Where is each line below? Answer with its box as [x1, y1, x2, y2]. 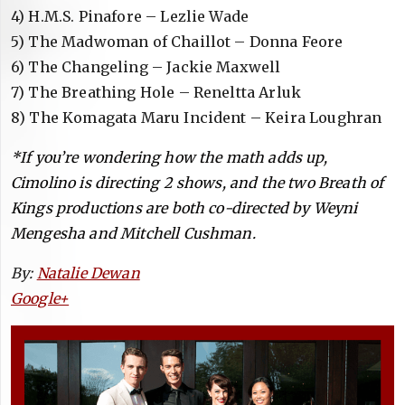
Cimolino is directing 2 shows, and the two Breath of [11, 173, 384, 192]
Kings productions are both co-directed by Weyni [11, 198, 358, 217]
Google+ [11, 288, 70, 307]
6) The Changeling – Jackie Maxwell [11, 57, 281, 76]
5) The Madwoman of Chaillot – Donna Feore [11, 32, 344, 51]
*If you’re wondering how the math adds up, [11, 147, 327, 166]
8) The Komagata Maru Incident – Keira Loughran [11, 108, 382, 127]
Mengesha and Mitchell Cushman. [11, 223, 256, 242]
